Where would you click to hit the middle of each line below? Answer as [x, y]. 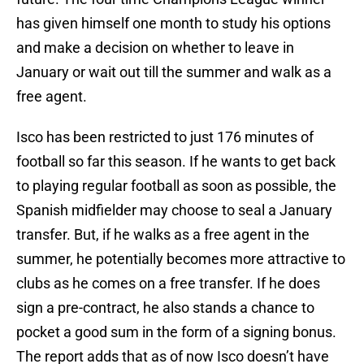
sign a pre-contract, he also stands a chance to [165, 308]
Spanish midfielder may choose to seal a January [174, 210]
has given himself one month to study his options [173, 24]
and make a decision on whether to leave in [155, 48]
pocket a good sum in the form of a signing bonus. [176, 332]
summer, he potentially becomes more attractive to [181, 259]
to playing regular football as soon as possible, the [176, 186]
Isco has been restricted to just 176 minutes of [165, 137]
